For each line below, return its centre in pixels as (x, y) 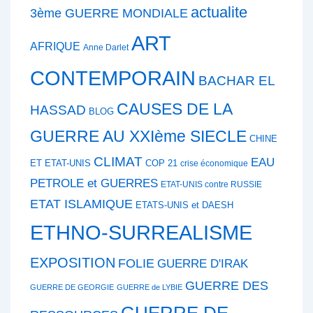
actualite (219, 12)
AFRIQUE (55, 46)
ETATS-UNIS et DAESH (184, 205)
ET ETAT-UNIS (60, 163)
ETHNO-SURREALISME (141, 232)
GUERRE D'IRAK (203, 263)
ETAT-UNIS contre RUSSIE (211, 184)
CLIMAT (118, 161)
